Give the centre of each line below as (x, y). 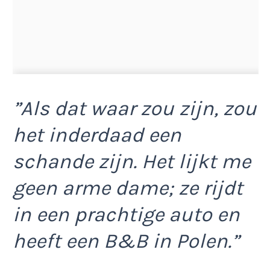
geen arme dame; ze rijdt (128, 188)
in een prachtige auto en (126, 215)
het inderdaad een (97, 135)
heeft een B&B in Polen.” (126, 241)
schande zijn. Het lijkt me (132, 162)
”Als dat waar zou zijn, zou (135, 109)
